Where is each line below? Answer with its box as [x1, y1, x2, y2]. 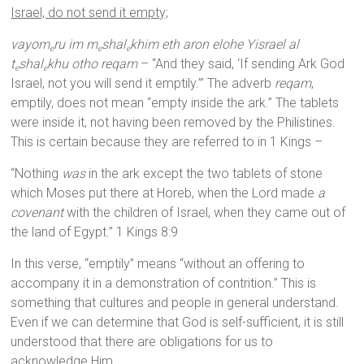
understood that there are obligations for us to [11, 334, 274, 350]
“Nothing [11, 166, 63, 182]
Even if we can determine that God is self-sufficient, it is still [11, 314, 344, 331]
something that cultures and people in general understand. [11, 295, 340, 311]
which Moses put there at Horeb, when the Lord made [11, 185, 318, 201]
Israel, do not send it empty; [11, 5, 169, 21]
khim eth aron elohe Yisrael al [130, 37, 300, 53]
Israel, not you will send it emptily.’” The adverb [11, 76, 275, 92]
